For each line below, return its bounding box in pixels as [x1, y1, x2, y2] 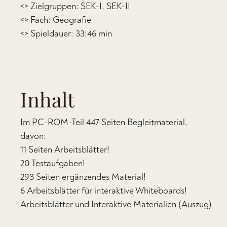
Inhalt [20, 86, 74, 112]
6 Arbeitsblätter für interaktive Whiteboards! [20, 185, 187, 197]
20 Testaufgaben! [20, 158, 85, 169]
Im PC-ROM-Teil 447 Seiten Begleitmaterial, [20, 117, 187, 128]
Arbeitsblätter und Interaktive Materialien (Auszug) [20, 199, 212, 210]
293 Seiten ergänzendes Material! [20, 171, 146, 183]
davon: [20, 130, 46, 142]
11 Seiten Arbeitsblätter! [20, 144, 109, 156]
